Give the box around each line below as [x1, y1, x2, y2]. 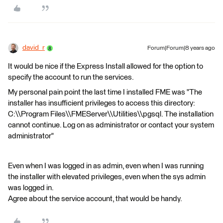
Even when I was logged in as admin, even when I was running [8, 162, 204, 170]
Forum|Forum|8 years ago [147, 45, 215, 51]
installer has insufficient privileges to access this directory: [8, 100, 195, 107]
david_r [22, 44, 45, 51]
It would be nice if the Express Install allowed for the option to [8, 63, 203, 70]
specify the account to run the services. [8, 74, 134, 81]
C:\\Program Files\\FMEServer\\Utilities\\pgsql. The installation [8, 111, 214, 118]
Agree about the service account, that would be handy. [8, 195, 182, 203]
